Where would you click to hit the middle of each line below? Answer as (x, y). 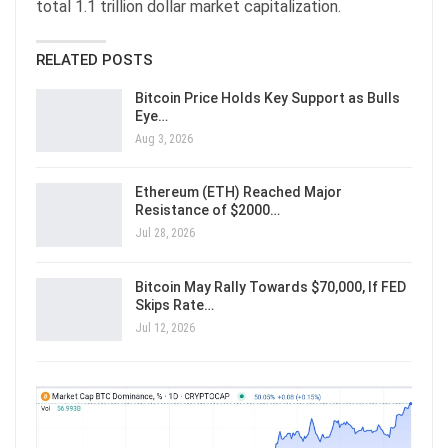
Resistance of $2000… (207, 210)
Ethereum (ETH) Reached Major (238, 192)
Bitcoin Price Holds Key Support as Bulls (267, 97)
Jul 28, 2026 (165, 233)
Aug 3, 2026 (164, 138)
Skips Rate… (174, 304)
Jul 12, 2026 (165, 327)
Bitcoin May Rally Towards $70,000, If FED (270, 286)
